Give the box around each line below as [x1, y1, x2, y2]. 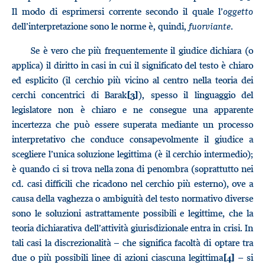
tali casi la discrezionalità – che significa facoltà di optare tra [12, 237, 253, 248]
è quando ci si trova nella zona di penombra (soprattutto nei [12, 163, 253, 174]
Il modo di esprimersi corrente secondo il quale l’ [12, 5, 223, 17]
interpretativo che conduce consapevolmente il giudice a [12, 133, 253, 145]
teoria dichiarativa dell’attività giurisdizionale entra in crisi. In [12, 222, 253, 234]
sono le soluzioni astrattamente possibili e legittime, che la [12, 207, 253, 219]
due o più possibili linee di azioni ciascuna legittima [12, 251, 223, 263]
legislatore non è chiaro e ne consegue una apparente [12, 104, 253, 115]
